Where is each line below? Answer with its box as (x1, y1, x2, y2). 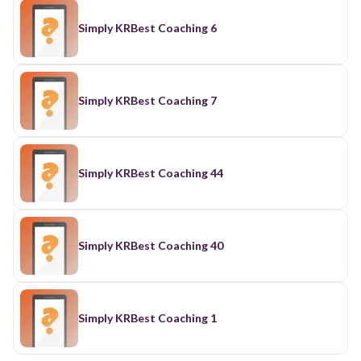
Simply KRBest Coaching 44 (78, 165, 223, 180)
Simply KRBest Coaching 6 (78, 20, 217, 35)
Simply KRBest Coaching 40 (78, 238, 223, 252)
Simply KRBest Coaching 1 (78, 310, 217, 325)
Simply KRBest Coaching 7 (78, 93, 217, 107)
